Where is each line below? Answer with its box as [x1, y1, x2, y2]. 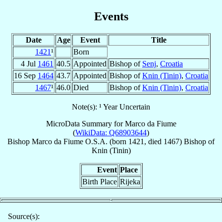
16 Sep [14, 71, 38, 80]
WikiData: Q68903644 [75, 128, 147, 137]
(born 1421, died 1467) [108, 137, 184, 146]
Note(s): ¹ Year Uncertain [72, 102, 150, 111]
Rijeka [119, 177, 140, 186]
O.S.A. [85, 137, 108, 146]
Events [94, 9, 128, 23]
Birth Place [82, 177, 117, 186]
